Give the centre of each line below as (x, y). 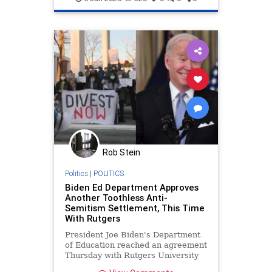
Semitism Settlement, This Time (134, 208)
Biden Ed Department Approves (131, 187)
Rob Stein (121, 153)
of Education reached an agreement (136, 245)
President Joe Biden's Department (132, 234)
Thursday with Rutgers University (131, 255)
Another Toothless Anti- (116, 197)
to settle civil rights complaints (126, 265)
